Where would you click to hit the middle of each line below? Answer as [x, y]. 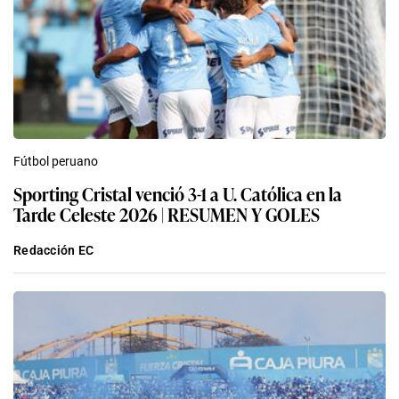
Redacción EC [54, 250]
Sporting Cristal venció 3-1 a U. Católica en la [178, 193]
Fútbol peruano [56, 161]
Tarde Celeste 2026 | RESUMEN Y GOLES [167, 213]
